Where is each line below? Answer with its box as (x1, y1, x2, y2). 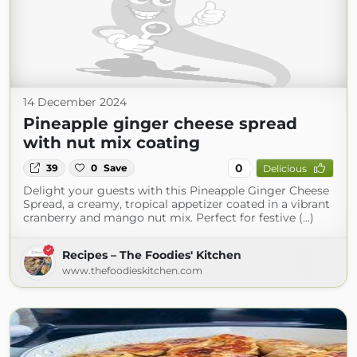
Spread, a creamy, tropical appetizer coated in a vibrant (23, 197, 330, 211)
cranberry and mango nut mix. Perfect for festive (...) (23, 210, 314, 225)
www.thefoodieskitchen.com (62, 265, 202, 277)
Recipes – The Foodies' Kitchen (62, 248, 241, 262)
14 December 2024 (23, 95, 127, 109)
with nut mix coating (23, 133, 200, 152)
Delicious (262, 162, 307, 175)
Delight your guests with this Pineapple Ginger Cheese (23, 183, 329, 198)
